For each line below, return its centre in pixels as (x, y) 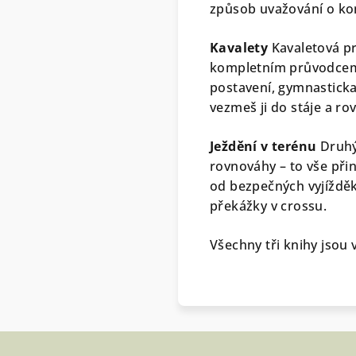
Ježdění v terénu (263, 146)
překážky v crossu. (269, 205)
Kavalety (239, 47)
